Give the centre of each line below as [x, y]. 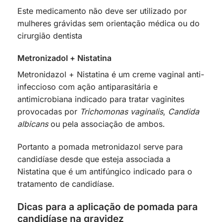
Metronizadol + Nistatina [64, 58]
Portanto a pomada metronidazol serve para [100, 147]
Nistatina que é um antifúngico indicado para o [105, 172]
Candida [184, 112]
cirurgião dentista [50, 35]
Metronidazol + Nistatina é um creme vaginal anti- [111, 75]
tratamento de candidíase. [67, 184]
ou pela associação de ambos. [107, 124]
